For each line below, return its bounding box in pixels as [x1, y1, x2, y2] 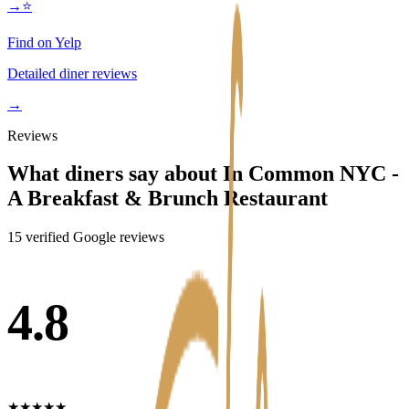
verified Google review [22, 229, 159, 246]
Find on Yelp [7, 34, 81, 50]
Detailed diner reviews [7, 65, 137, 81]
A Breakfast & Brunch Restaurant [7, 186, 328, 211]
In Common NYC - [223, 162, 399, 186]
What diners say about [7, 162, 223, 186]
